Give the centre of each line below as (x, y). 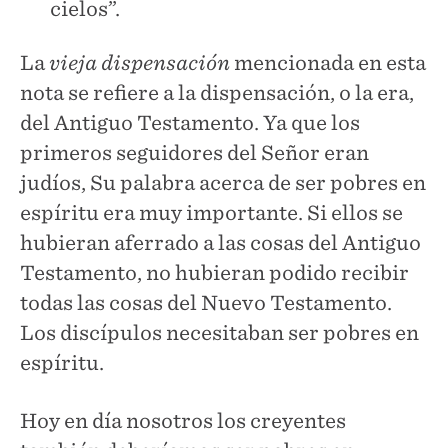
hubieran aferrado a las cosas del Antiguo (220, 242)
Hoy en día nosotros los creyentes (183, 420)
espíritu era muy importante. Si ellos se (211, 212)
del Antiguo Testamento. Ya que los (190, 122)
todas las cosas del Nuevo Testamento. (206, 302)
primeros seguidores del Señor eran (194, 152)
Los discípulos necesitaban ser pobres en (219, 332)
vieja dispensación (139, 62)
